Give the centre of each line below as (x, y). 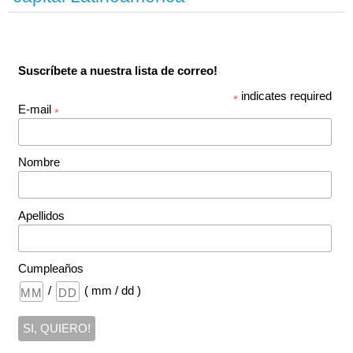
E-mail (36, 109)
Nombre (39, 162)
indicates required (285, 96)
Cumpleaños (50, 269)
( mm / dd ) (112, 291)
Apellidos (41, 215)
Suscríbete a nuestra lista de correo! (117, 71)
